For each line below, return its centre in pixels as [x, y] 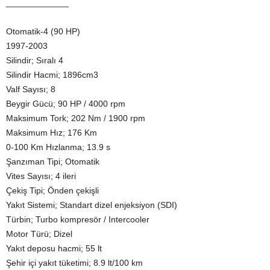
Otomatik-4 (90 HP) [43, 32]
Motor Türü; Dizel [39, 234]
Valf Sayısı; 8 [31, 89]
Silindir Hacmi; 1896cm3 [52, 75]
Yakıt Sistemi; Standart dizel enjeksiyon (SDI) [92, 205]
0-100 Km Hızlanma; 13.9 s [58, 147]
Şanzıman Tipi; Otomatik [53, 162]
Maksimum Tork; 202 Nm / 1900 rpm [76, 118]
